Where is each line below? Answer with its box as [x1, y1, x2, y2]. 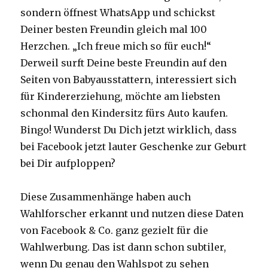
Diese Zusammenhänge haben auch [20, 191, 191, 203]
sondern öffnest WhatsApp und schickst [20, 7, 216, 19]
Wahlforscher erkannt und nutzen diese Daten [20, 208, 244, 220]
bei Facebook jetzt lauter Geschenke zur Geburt [20, 141, 247, 153]
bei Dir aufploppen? [20, 157, 116, 170]
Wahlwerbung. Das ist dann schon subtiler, [20, 241, 227, 254]
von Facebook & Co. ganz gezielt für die [20, 224, 209, 237]
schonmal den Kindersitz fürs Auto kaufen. [20, 107, 229, 120]
